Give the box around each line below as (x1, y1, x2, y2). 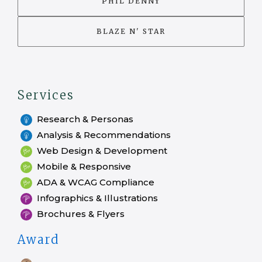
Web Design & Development (37, 145, 167, 156)
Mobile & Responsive (37, 161, 131, 172)
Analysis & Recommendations (37, 129, 171, 140)
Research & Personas (37, 113, 133, 125)
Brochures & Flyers (37, 208, 125, 219)
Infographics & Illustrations (37, 192, 158, 204)
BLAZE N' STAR (96, 27, 166, 36)
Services (18, 88, 74, 102)
